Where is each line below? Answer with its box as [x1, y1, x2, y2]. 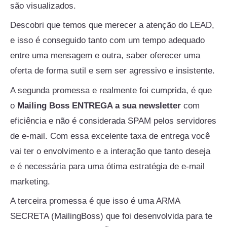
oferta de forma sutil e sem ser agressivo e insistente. [10, 66, 215, 76]
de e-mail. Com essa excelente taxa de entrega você [10, 131, 210, 141]
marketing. [10, 176, 50, 186]
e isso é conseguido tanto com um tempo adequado [10, 35, 205, 46]
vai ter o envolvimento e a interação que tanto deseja [10, 146, 210, 156]
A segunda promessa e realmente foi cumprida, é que [10, 85, 212, 95]
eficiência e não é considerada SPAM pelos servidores [10, 116, 216, 126]
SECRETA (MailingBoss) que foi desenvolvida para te [10, 211, 212, 221]
